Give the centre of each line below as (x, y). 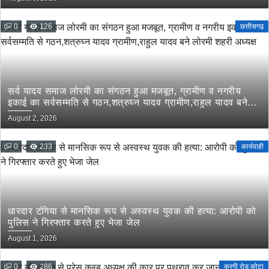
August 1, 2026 (32, 238)
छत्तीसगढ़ (252, 26)
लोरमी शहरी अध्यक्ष (42, 114)
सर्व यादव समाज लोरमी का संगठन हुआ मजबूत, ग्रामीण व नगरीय (124, 91)
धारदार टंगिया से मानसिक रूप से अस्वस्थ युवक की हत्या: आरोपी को (132, 211)
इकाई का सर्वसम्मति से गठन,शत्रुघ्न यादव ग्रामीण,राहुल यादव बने (128, 102)
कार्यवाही (252, 147)
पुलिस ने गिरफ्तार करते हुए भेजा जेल (74, 222)
